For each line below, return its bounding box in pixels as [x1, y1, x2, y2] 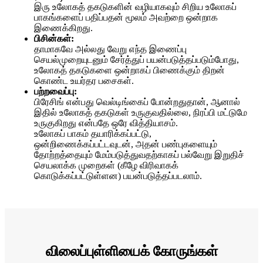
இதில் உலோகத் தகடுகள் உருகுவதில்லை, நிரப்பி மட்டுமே [34, 107, 247, 118]
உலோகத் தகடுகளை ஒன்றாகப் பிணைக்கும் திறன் [34, 65, 225, 76]
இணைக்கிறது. [34, 23, 93, 33]
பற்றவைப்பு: [34, 86, 77, 97]
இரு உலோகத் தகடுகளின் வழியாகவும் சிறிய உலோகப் [34, 2, 237, 12]
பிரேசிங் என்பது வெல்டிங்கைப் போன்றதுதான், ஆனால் [34, 97, 240, 107]
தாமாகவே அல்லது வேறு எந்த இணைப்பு [34, 44, 187, 55]
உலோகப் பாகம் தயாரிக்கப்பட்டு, [34, 129, 151, 139]
